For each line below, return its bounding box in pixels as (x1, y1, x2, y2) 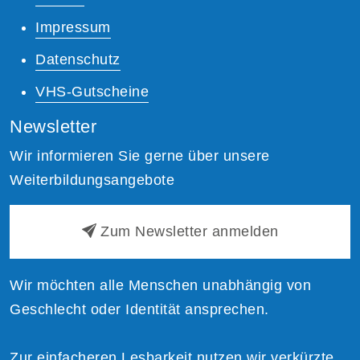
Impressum (35, 18, 111, 35)
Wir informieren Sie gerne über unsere (10, 147, 270, 164)
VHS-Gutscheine (35, 83, 149, 100)
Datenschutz (35, 51, 121, 67)
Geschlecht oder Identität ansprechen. (10, 301, 269, 317)
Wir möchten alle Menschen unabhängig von (10, 276, 311, 293)
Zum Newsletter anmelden (100, 223, 279, 239)
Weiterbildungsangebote (10, 171, 174, 188)
